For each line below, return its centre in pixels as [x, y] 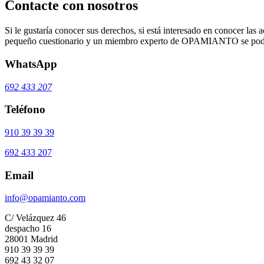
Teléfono [25, 110]
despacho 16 [28, 229]
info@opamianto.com [45, 198]
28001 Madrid [31, 239]
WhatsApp [31, 64]
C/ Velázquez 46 [35, 218]
